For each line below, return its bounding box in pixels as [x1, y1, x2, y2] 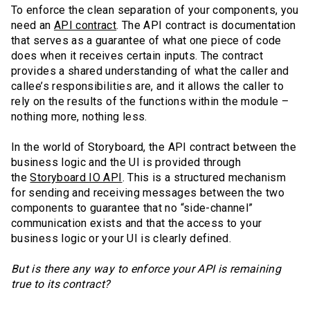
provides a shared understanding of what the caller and [11, 64, 289, 78]
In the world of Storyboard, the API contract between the [11, 140, 297, 154]
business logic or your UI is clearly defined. [11, 232, 235, 246]
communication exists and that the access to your [11, 217, 262, 230]
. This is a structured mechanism [122, 171, 286, 185]
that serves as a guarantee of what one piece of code [11, 34, 282, 48]
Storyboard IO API [30, 171, 122, 185]
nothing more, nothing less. [11, 110, 147, 124]
